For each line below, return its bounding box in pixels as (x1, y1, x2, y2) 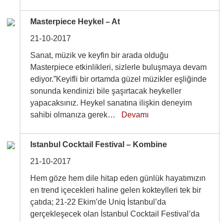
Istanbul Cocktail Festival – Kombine (30, 140, 167, 149)
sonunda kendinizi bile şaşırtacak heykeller (30, 87, 182, 95)
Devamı (121, 111, 149, 119)
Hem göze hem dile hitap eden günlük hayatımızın (30, 174, 206, 182)
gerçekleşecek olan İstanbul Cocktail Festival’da (30, 210, 200, 218)
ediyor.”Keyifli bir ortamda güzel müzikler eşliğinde (30, 75, 207, 83)
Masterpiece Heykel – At (30, 17, 120, 26)
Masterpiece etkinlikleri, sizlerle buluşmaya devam (30, 63, 207, 71)
